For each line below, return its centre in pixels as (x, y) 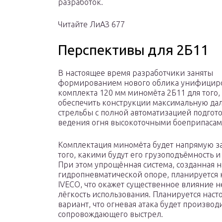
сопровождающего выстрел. (111, 214)
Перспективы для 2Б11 (133, 50)
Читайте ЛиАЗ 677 (91, 25)
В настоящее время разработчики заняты (136, 73)
